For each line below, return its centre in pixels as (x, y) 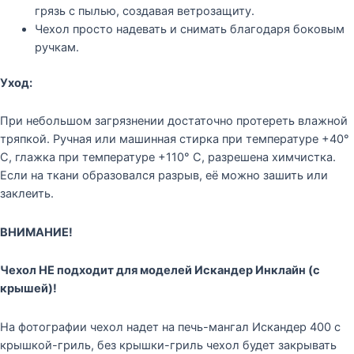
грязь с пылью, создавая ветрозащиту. (144, 11)
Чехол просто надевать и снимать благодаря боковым (189, 29)
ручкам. (56, 47)
